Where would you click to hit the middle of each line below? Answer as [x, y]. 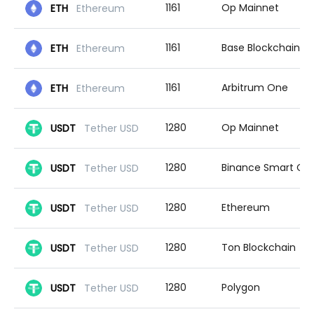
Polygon [241, 287]
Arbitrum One [255, 88]
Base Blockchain [261, 48]
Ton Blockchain [259, 247]
